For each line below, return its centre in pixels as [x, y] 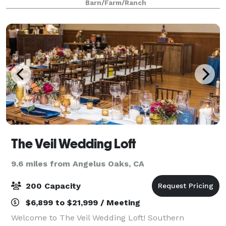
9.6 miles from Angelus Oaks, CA [78, 163]
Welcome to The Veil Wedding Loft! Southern [98, 217]
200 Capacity [52, 186]
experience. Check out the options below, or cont [106, 12]
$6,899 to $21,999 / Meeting [82, 202]
